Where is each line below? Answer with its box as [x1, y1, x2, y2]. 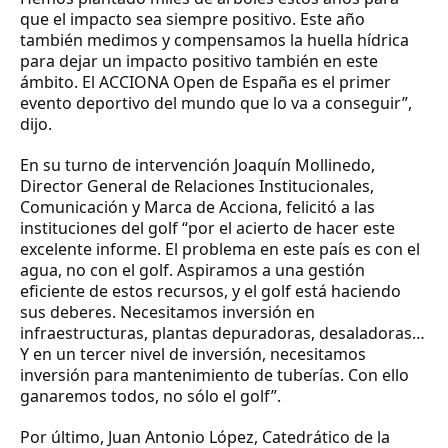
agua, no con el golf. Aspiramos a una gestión [20, 258, 365, 281]
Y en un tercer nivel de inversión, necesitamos [20, 342, 366, 365]
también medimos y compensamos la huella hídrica [20, 28, 409, 51]
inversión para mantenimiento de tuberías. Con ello [20, 363, 409, 386]
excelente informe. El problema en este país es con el [20, 237, 420, 260]
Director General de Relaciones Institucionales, [20, 174, 374, 197]
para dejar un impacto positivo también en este [20, 49, 378, 72]
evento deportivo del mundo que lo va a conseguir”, [20, 91, 412, 114]
